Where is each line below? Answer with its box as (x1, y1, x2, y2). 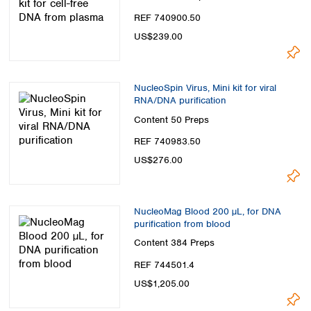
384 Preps (171, 237, 215, 249)
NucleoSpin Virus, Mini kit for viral (134, 82, 276, 94)
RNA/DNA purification (134, 94, 226, 107)
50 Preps (171, 113, 209, 126)
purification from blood (134, 217, 230, 230)
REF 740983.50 (134, 135, 201, 147)
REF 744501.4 (134, 258, 194, 271)
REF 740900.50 (134, 12, 201, 24)
